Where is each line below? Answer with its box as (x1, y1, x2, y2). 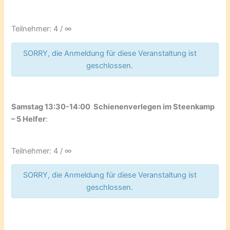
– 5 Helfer (11, 114, 46, 124)
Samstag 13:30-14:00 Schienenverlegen (11, 102, 163, 111)
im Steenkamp (163, 102, 215, 111)
